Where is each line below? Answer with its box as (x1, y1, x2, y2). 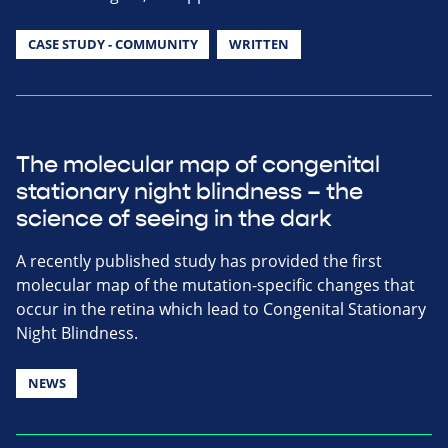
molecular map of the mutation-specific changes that (16, 273, 415, 296)
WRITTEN (228, 34, 289, 53)
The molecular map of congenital (16, 150, 380, 179)
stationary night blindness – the (16, 177, 363, 206)
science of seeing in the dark (16, 204, 332, 233)
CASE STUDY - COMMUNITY (27, 34, 198, 53)
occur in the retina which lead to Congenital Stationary (16, 297, 426, 320)
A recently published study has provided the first (16, 249, 382, 272)
